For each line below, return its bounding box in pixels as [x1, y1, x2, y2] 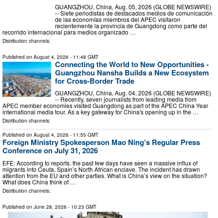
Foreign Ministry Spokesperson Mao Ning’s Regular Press [2, 137, 200, 148]
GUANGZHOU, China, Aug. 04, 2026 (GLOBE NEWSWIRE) [55, 89, 211, 97]
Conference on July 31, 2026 [2, 145, 98, 156]
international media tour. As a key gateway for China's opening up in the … [2, 108, 199, 116]
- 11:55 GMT [69, 131, 98, 139]
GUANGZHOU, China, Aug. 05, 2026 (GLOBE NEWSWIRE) [55, 2, 211, 11]
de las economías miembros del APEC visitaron [55, 15, 181, 23]
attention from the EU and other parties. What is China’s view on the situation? [2, 171, 207, 180]
